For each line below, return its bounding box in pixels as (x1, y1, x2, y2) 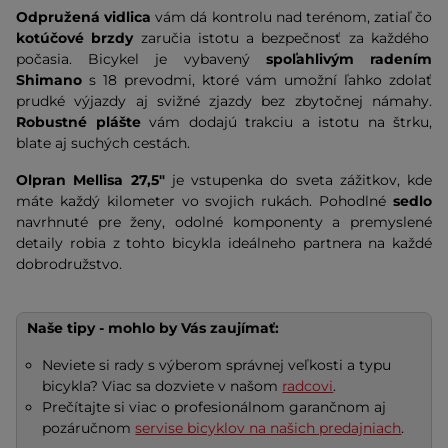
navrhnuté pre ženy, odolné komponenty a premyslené (16, 213, 432, 231)
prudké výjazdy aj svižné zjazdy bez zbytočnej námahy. (16, 92, 432, 110)
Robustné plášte (16, 113, 141, 131)
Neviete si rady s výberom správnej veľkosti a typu (42, 356, 392, 374)
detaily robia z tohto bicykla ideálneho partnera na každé (16, 234, 432, 252)
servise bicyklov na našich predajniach (135, 419, 402, 437)
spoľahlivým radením (265, 50, 433, 68)
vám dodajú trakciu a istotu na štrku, (140, 113, 432, 131)
